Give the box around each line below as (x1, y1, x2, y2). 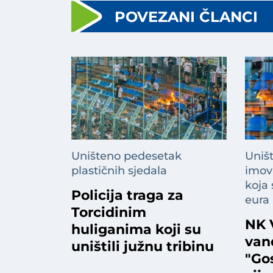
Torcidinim (71, 204, 146, 221)
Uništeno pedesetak (71, 149, 182, 163)
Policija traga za (71, 187, 183, 204)
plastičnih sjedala (71, 164, 167, 178)
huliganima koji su (71, 221, 201, 238)
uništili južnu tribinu (71, 238, 214, 255)
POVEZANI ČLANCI (115, 8, 258, 26)
